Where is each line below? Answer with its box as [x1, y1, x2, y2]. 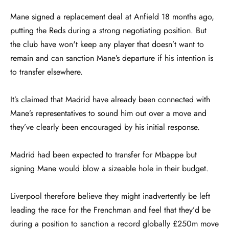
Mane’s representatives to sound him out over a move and [10, 107, 207, 119]
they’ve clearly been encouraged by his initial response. [10, 121, 200, 133]
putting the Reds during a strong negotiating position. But [10, 24, 207, 36]
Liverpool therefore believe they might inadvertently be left [10, 190, 210, 202]
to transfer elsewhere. [10, 65, 83, 78]
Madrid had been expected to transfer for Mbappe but [10, 148, 197, 161]
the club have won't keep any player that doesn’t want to [10, 38, 204, 50]
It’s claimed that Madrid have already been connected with [10, 93, 210, 105]
